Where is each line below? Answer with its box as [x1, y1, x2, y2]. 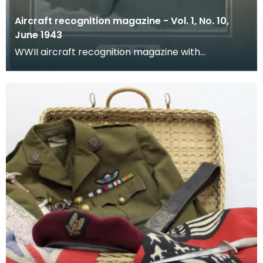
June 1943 [15, 28, 62, 42]
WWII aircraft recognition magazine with [15, 45, 200, 59]
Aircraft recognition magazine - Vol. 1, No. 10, [15, 14, 229, 28]
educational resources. [15, 59, 120, 73]
